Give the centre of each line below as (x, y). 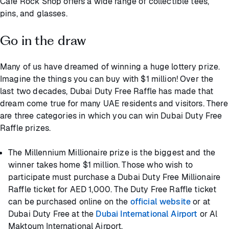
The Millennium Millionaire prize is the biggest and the (112, 153)
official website (161, 202)
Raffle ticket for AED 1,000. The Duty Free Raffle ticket (112, 190)
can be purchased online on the (69, 202)
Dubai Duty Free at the (52, 214)
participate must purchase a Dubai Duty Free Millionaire (114, 177)
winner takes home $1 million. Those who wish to (101, 165)
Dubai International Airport (147, 214)
